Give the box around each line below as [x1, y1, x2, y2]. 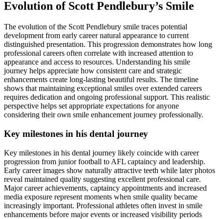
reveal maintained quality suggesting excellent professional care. [4, 175, 201, 183]
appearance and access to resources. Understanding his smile [4, 58, 190, 66]
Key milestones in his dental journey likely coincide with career [4, 148, 199, 157]
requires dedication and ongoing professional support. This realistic [4, 93, 210, 102]
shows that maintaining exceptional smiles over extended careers [4, 84, 202, 93]
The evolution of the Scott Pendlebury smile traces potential [4, 22, 187, 31]
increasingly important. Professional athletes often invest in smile [4, 201, 202, 210]
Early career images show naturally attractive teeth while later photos [4, 166, 215, 175]
